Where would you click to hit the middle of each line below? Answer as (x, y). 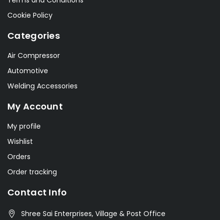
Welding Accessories (42, 86)
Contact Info (37, 192)
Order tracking (32, 172)
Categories (34, 36)
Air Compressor (34, 56)
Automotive (28, 71)
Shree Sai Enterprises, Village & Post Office (93, 214)
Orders (19, 157)
